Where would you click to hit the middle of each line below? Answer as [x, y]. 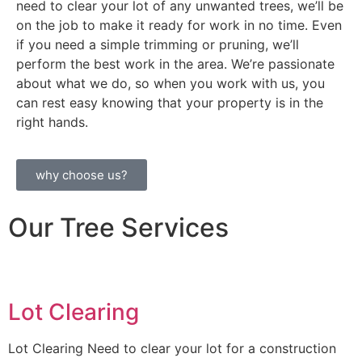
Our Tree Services [118, 228]
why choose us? [82, 175]
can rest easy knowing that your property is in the [170, 102]
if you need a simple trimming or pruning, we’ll [158, 44]
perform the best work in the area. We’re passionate [175, 63]
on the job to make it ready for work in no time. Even [179, 25]
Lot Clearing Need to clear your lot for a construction [172, 349]
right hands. [52, 122]
